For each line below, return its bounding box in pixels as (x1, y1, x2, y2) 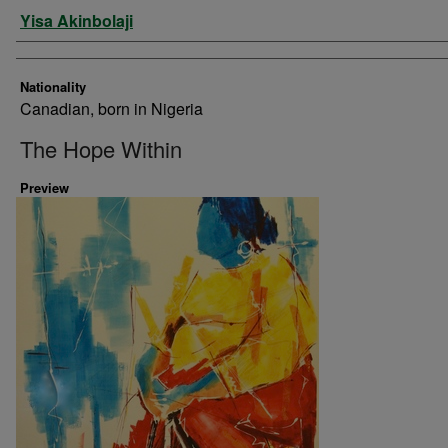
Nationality (20, 77, 86, 96)
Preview (20, 178, 69, 197)
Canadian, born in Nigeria (20, 97, 203, 120)
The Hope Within (20, 133, 182, 164)
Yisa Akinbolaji (20, 9, 133, 32)
